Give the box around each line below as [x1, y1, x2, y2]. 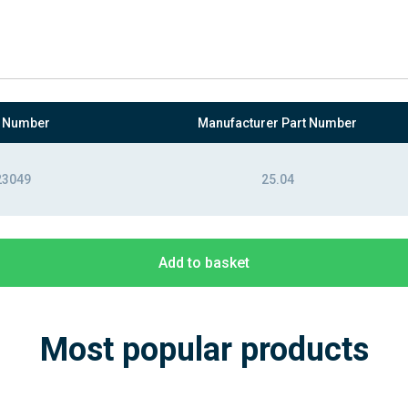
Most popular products [39, 331, 369, 370]
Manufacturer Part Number [198, 115, 357, 130]
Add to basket [158, 253, 250, 271]
